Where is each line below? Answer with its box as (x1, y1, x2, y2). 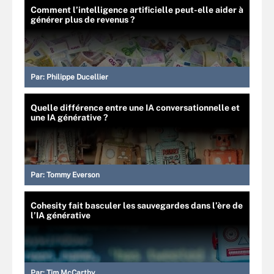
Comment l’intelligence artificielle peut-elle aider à (31, 5, 243, 15)
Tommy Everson (46, 171, 100, 180)
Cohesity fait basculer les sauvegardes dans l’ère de (31, 201, 243, 211)
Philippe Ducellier (46, 73, 108, 82)
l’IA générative (31, 210, 91, 221)
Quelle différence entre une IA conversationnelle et (31, 103, 240, 113)
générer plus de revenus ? (31, 15, 135, 25)
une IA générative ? (31, 113, 108, 123)
